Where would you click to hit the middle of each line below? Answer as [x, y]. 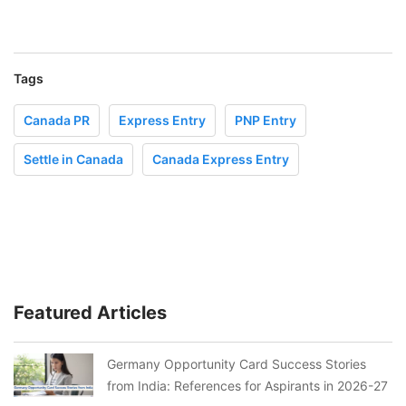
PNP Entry [266, 121]
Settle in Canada [73, 159]
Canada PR [57, 121]
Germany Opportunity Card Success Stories [237, 364]
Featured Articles [90, 313]
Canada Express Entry [221, 159]
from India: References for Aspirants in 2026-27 [247, 386]
